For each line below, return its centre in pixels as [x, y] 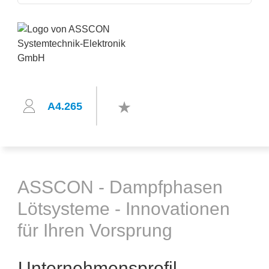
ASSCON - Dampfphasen [120, 187]
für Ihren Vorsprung [95, 230]
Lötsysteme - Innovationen [124, 209]
